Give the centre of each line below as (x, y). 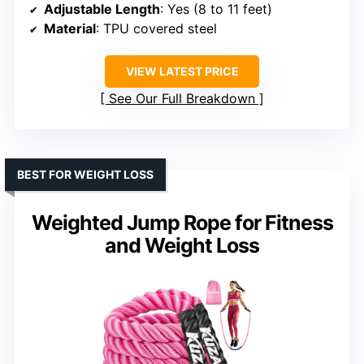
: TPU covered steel (156, 29)
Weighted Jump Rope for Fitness (182, 223)
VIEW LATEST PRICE (182, 71)
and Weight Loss (182, 246)
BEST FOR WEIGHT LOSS (85, 175)
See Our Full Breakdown (182, 99)
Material (70, 29)
